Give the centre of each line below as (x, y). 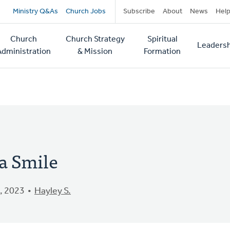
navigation (57, 35)
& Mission (95, 52)
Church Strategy (95, 40)
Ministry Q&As (35, 12)
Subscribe (139, 12)
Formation (162, 52)
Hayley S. (53, 191)
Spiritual (162, 40)
